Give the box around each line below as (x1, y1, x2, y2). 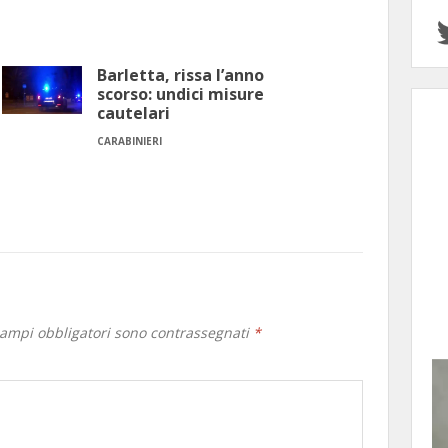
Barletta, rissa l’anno (97, 64, 264, 87)
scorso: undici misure (97, 83, 264, 106)
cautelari (97, 102, 170, 125)
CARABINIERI (97, 134, 162, 149)
